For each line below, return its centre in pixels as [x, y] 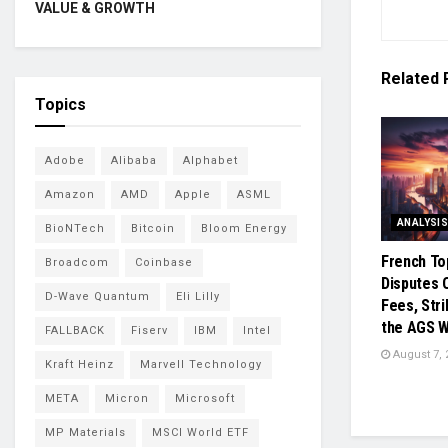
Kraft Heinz [79, 364]
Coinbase [164, 262]
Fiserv [149, 330]
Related [410, 78]
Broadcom [77, 262]
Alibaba [134, 160]
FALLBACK [75, 330]
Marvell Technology [201, 364]
